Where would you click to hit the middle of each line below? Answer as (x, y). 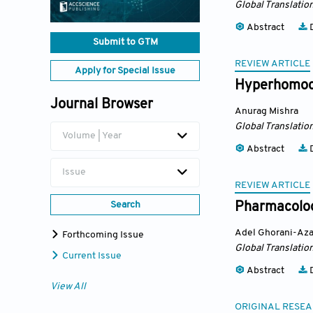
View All (68, 287)
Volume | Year (92, 136)
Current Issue (91, 256)
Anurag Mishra (267, 111)
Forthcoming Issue (102, 235)
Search (125, 205)
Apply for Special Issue (125, 71)
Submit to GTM (125, 43)
